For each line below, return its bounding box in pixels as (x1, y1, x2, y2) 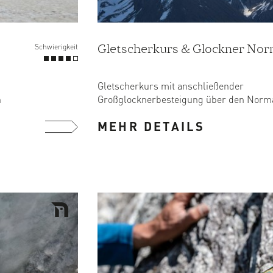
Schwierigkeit (35, 42, 78, 52)
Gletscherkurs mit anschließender (97, 79, 244, 92)
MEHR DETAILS (97, 118, 205, 134)
